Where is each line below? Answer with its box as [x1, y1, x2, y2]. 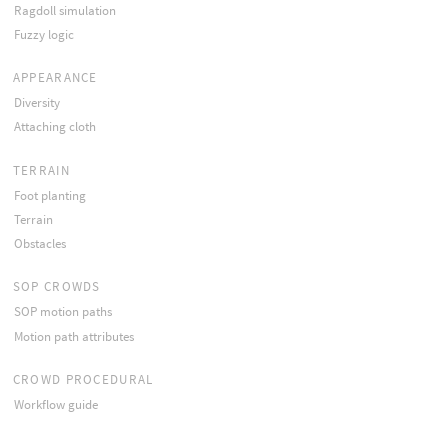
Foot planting [13, 186, 86, 204]
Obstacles [13, 235, 66, 253]
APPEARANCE [12, 69, 98, 87]
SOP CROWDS [12, 278, 101, 296]
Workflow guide [13, 395, 98, 413]
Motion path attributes [13, 327, 134, 345]
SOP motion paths [13, 303, 112, 321]
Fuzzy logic [13, 25, 74, 43]
